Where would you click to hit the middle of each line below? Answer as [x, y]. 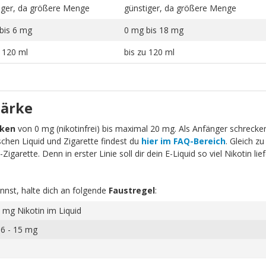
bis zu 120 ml [149, 52]
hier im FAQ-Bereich [183, 141]
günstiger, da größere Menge [180, 8]
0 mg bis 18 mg [153, 30]
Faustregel [132, 190]
